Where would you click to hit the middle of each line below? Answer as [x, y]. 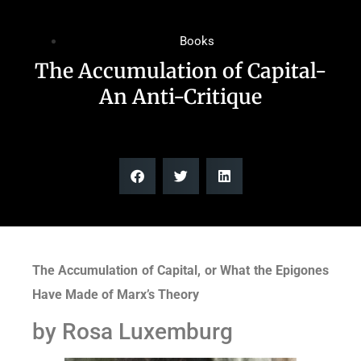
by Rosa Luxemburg [133, 332]
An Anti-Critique [180, 97]
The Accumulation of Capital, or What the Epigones [180, 270]
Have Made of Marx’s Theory [116, 295]
